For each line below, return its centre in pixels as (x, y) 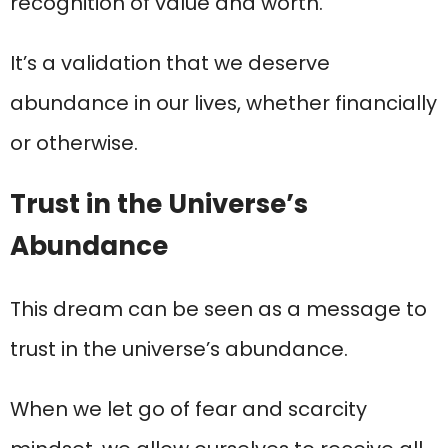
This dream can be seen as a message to (218, 309)
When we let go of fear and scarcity (188, 409)
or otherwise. (74, 143)
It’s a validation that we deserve (170, 63)
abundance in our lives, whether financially (223, 103)
